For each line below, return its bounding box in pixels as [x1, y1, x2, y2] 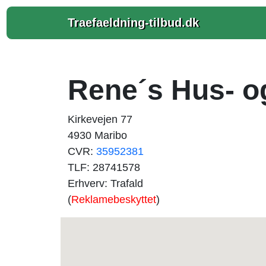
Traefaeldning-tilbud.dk [68, 16, 199, 29]
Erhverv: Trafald [68, 178, 143, 189]
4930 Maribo [68, 129, 127, 141]
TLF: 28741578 [68, 161, 140, 173]
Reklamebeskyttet [71, 194, 156, 205]
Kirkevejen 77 [68, 113, 132, 125]
